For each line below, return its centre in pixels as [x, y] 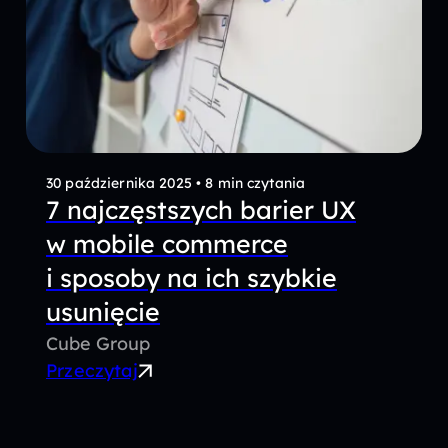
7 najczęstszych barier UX [201, 210]
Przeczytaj [92, 371]
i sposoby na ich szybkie [191, 278]
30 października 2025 [121, 183]
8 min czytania [255, 183]
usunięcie [103, 312]
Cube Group [98, 343]
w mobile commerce [167, 244]
